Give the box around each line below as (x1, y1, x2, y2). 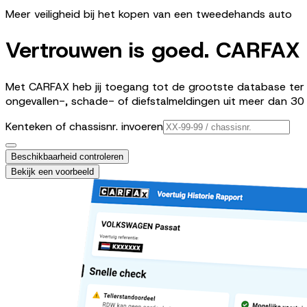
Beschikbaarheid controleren (11, 151, 123, 162)
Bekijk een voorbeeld (11, 166, 94, 177)
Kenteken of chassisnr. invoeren (5, 119, 163, 134)
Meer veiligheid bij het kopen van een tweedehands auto (5, 7, 292, 21)
